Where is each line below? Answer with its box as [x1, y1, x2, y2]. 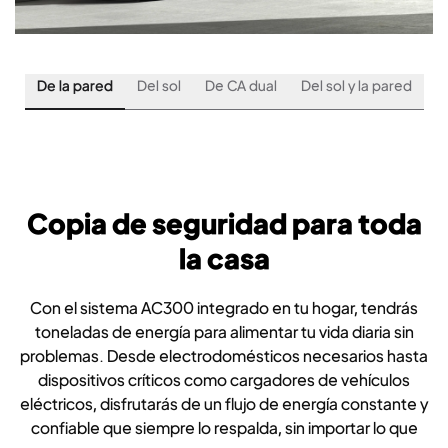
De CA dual [204, 76, 277, 95]
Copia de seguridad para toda [26, 205, 422, 240]
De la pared [36, 75, 113, 94]
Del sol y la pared [300, 76, 412, 95]
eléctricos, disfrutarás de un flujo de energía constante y [19, 392, 429, 414]
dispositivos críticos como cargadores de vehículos [38, 368, 410, 390]
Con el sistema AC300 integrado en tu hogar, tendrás [30, 296, 418, 318]
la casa [178, 240, 270, 275]
